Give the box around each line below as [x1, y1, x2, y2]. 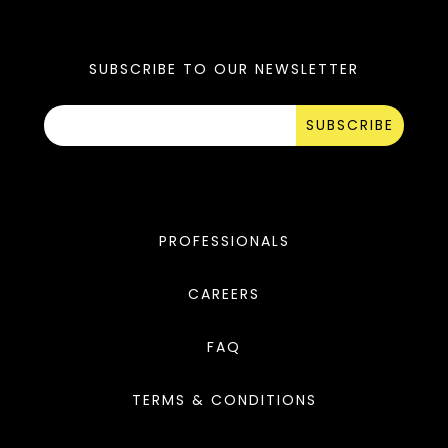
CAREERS [188, 283, 260, 304]
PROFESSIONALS [158, 230, 290, 251]
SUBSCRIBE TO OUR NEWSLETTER [89, 58, 359, 79]
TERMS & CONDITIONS [131, 389, 317, 410]
